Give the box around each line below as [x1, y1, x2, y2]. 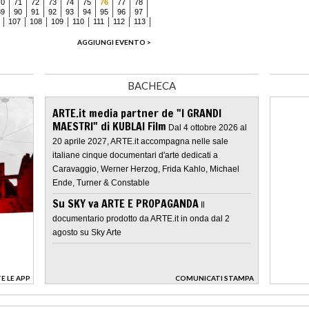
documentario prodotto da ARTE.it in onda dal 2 [52, 213, 230, 223]
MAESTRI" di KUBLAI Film [52, 118, 166, 134]
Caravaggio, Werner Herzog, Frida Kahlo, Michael [52, 163, 239, 174]
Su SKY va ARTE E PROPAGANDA [52, 195, 199, 211]
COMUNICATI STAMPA [175, 273, 254, 282]
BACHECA [128, 79, 176, 92]
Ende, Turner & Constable [52, 177, 150, 188]
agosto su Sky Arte [52, 227, 121, 237]
